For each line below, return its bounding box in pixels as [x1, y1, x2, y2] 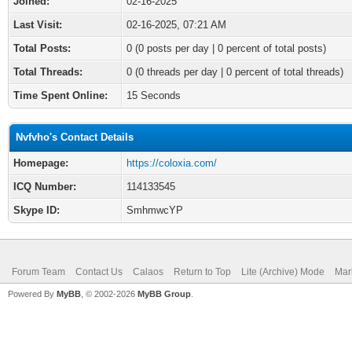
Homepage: [13, 157, 68, 169]
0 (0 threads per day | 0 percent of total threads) [126, 66, 343, 78]
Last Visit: [13, 19, 62, 31]
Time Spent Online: [13, 90, 108, 101]
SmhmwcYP [126, 204, 183, 216]
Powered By [8, 289, 57, 299]
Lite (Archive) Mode [241, 266, 324, 277]
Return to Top [174, 266, 231, 277]
